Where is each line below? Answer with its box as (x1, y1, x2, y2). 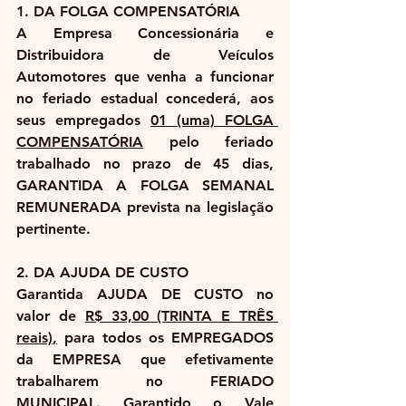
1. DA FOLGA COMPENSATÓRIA (16, 3, 240, 21)
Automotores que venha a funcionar (16, 68, 274, 86)
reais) (16, 329, 53, 347)
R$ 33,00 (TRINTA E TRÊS (84, 307, 275, 325)
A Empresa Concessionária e (16, 24, 274, 43)
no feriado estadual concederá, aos (16, 90, 274, 108)
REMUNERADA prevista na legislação (16, 198, 274, 217)
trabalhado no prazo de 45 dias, (16, 155, 274, 173)
